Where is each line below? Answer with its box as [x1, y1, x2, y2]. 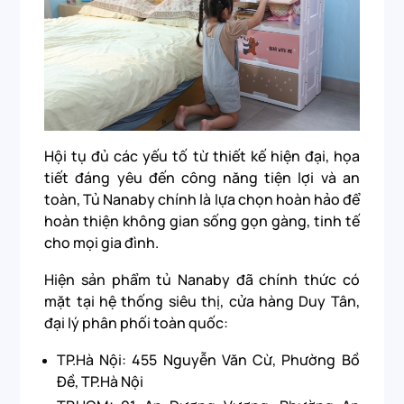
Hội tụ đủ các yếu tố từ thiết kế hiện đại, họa [44, 146, 360, 167]
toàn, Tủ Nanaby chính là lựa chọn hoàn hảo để [44, 189, 360, 210]
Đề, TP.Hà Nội [56, 371, 143, 391]
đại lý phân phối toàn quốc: [44, 313, 232, 334]
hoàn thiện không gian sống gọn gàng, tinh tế [44, 211, 360, 232]
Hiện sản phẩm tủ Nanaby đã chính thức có [44, 270, 360, 290]
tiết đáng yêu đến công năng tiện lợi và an [44, 168, 360, 188]
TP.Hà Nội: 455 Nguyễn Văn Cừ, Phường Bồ [56, 349, 360, 370]
